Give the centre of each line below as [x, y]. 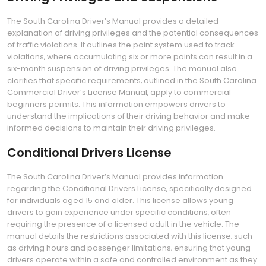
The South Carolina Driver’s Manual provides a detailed [113, 21]
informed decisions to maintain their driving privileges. [111, 128]
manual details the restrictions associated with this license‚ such [130, 236]
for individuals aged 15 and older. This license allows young [120, 200]
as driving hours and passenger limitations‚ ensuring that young [129, 248]
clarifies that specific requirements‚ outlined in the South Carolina [132, 80]
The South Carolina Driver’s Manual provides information [115, 177]
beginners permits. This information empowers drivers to [116, 104]
